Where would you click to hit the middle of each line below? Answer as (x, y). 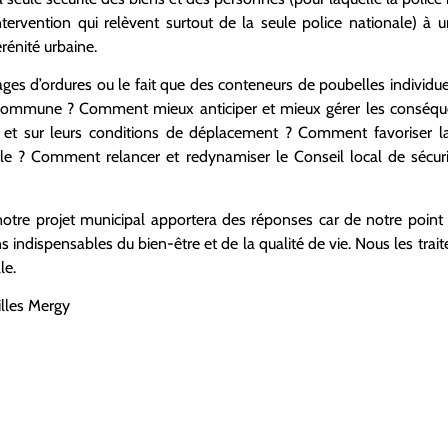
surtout (192, 22)
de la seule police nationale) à (328, 22)
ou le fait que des (157, 85)
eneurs (271, 85)
